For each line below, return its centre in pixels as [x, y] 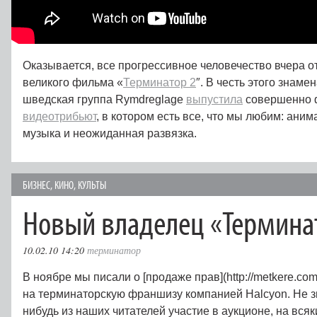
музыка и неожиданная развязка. [110, 133]
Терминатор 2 [160, 82]
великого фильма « [73, 82]
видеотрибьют [59, 116]
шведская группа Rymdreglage [104, 99]
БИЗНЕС [36, 185]
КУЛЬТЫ [92, 185]
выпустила [214, 99]
